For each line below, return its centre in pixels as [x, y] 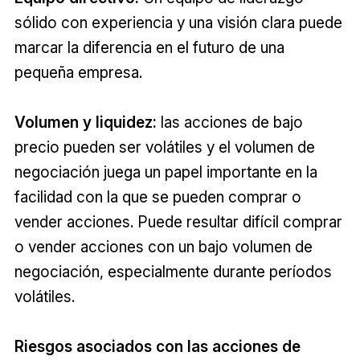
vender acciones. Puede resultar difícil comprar [178, 222]
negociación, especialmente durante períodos [173, 272]
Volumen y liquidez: [85, 123]
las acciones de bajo [229, 123]
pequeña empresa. [78, 73]
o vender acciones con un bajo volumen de [163, 247]
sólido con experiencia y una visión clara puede [178, 23]
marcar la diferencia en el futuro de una [149, 48]
